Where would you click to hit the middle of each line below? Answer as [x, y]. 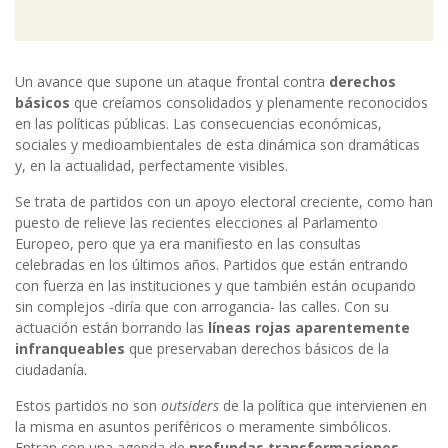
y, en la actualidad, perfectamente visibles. [151, 166]
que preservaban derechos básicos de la [257, 349]
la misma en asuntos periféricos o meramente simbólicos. [203, 427]
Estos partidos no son [88, 406]
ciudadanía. [51, 370]
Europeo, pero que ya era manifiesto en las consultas [188, 244]
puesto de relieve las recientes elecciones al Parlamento [196, 223]
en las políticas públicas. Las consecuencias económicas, [198, 124]
